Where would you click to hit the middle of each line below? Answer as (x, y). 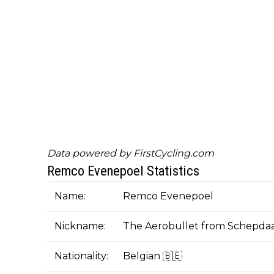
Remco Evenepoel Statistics (123, 171)
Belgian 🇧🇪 (153, 256)
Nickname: (81, 226)
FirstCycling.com (174, 154)
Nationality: (81, 256)
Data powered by (90, 154)
